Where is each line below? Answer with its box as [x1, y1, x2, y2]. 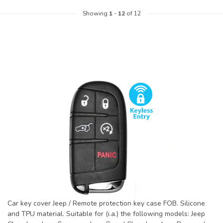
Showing [82, 9, 109, 18]
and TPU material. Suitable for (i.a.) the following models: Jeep [7, 209, 205, 219]
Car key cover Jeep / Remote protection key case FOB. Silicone [7, 199, 205, 209]
